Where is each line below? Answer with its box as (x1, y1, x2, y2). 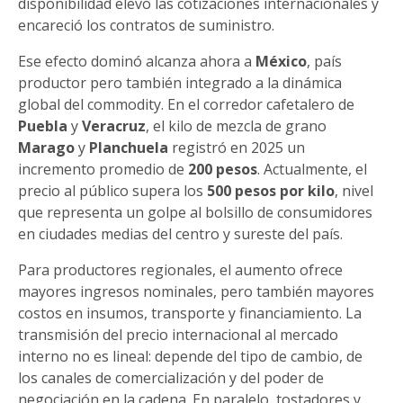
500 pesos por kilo (207, 181, 335, 201)
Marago (18, 138, 75, 158)
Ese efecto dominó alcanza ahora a (18, 51, 255, 72)
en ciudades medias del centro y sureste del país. (18, 224, 343, 245)
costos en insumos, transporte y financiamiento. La (18, 303, 362, 324)
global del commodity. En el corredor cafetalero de (18, 94, 354, 115)
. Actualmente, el (257, 159, 367, 180)
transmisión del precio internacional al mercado (18, 325, 338, 345)
